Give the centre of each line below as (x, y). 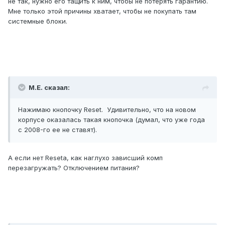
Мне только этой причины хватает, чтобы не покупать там (102, 11)
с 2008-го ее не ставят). (58, 130)
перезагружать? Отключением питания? (74, 168)
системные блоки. (38, 21)
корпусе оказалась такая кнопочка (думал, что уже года (111, 120)
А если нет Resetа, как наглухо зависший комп (85, 158)
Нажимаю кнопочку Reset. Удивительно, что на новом (107, 110)
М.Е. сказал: (49, 88)
